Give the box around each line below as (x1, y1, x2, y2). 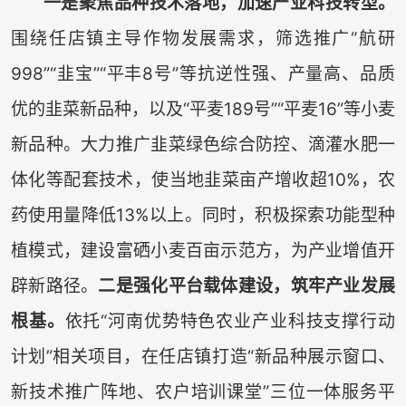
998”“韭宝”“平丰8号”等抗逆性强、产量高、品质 (10, 63, 396, 85)
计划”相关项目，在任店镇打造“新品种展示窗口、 (10, 346, 396, 368)
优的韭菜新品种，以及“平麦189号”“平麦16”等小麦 (10, 99, 396, 121)
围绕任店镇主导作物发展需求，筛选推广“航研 (10, 28, 396, 50)
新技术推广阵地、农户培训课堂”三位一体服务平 (10, 382, 396, 403)
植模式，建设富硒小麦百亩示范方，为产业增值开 (10, 240, 396, 262)
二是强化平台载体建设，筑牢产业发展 (98, 275, 396, 297)
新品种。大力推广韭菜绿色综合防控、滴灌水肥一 (10, 134, 396, 156)
